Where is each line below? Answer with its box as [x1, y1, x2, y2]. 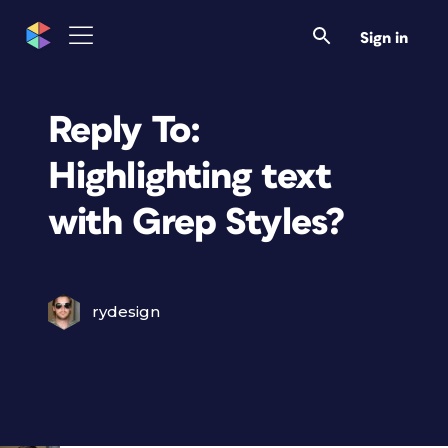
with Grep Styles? [48, 203, 345, 242]
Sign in [360, 30, 408, 46]
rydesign [92, 302, 160, 321]
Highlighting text [48, 157, 333, 196]
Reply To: [48, 111, 201, 150]
